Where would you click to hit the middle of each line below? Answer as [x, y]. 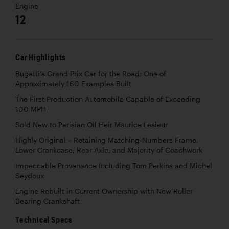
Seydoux [30, 176]
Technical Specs [44, 219]
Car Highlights [41, 57]
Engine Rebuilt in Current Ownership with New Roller [104, 191]
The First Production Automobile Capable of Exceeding [108, 99]
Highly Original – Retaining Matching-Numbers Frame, [107, 140]
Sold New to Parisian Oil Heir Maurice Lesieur [91, 124]
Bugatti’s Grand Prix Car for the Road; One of [91, 73]
